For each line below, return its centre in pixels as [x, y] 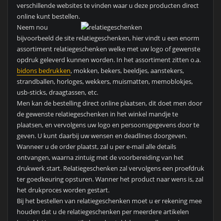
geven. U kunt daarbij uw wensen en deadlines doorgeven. [102, 136]
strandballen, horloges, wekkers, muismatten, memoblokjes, [105, 82]
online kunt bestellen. [48, 17]
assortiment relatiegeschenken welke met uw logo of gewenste [108, 49]
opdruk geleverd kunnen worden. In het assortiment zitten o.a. [109, 60]
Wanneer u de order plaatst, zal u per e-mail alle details [96, 147]
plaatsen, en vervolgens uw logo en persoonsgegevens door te [108, 125]
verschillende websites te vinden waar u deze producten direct [108, 6]
